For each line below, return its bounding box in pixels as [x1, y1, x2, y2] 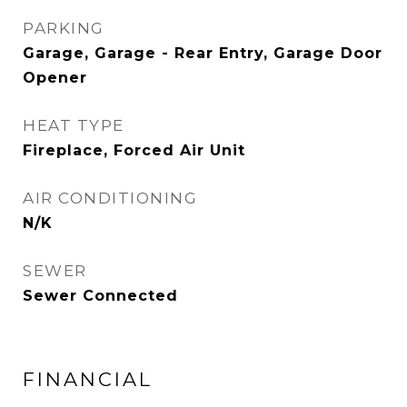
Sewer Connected [23, 287, 178, 304]
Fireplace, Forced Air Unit [23, 142, 245, 159]
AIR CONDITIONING [23, 189, 197, 207]
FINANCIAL [23, 368, 153, 391]
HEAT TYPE [23, 116, 124, 134]
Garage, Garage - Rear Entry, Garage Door [23, 45, 382, 62]
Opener [23, 69, 87, 86]
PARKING [23, 19, 104, 37]
